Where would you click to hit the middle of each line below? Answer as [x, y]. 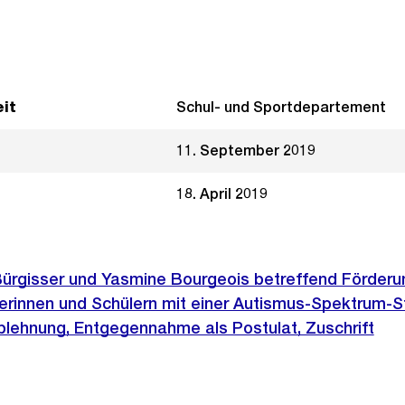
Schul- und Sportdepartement [281, 107]
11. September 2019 [245, 151]
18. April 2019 [221, 194]
